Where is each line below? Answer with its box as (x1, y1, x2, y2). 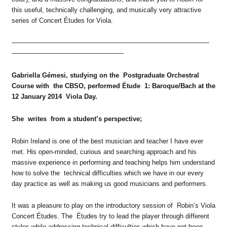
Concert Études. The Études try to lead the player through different (11, 212, 209, 220)
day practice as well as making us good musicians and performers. (11, 179, 208, 187)
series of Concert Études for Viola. (11, 16, 113, 24)
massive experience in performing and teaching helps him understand (11, 158, 215, 166)
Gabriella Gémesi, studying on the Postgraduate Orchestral (11, 71, 199, 79)
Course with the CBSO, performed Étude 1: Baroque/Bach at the (11, 82, 215, 90)
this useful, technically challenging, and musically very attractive (11, 6, 201, 14)
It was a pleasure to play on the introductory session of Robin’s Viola (11, 202, 215, 210)
